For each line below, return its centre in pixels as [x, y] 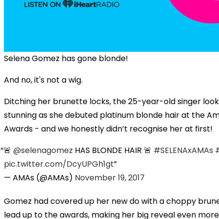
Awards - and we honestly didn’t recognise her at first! [108, 129]
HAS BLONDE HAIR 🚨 [113, 150]
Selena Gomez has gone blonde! [66, 58]
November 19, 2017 [110, 177]
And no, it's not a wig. [44, 80]
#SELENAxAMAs [184, 150]
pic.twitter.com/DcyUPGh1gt [59, 164]
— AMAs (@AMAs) [39, 177]
